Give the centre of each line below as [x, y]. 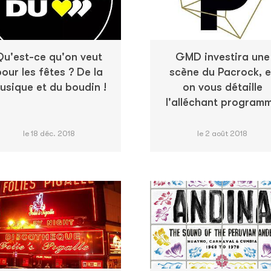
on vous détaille [222, 87]
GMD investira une [222, 57]
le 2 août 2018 [222, 133]
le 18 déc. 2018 [49, 133]
